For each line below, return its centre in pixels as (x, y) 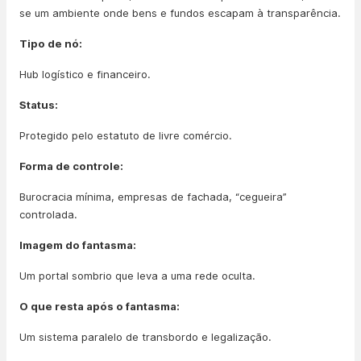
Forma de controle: (71, 166)
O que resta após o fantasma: (100, 306)
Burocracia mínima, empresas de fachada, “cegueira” (153, 197)
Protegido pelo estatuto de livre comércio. (126, 135)
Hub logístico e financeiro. (85, 74)
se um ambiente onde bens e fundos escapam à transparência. (180, 13)
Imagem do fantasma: (78, 245)
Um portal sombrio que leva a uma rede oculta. (137, 276)
